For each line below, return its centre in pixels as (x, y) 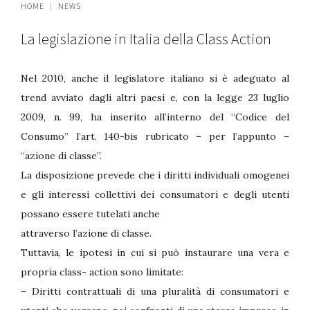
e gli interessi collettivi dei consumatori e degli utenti (155, 194)
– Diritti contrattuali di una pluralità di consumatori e (155, 291)
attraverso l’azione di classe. (86, 233)
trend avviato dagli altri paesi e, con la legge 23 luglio (155, 97)
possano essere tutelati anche (90, 213)
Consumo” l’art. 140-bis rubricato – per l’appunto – (155, 136)
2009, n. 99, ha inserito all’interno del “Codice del (155, 117)
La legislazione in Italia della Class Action (146, 38)
